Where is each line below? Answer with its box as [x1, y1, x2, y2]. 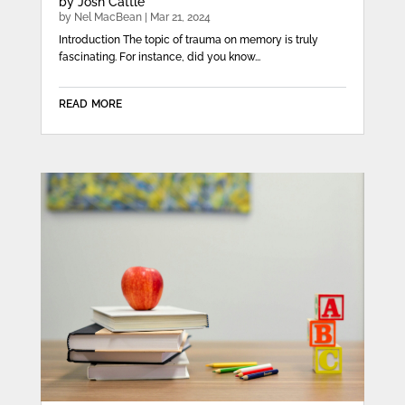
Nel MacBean [73, 11, 142, 24]
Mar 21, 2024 [149, 11, 211, 24]
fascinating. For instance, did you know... [58, 51, 260, 64]
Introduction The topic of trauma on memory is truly [58, 33, 318, 47]
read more [58, 93, 122, 112]
